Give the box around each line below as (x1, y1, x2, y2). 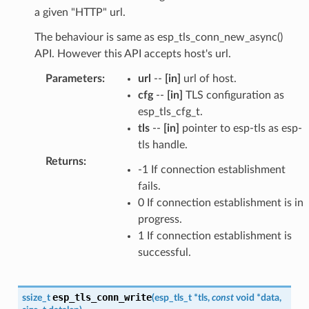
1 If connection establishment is (137, 230, 292, 241)
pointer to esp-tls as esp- (179, 122, 302, 134)
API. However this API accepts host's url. (34, 48, 231, 59)
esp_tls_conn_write (52, 291, 152, 303)
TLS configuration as (182, 89, 284, 101)
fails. (137, 180, 161, 192)
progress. (137, 213, 182, 225)
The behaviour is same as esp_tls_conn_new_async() (34, 31, 283, 43)
